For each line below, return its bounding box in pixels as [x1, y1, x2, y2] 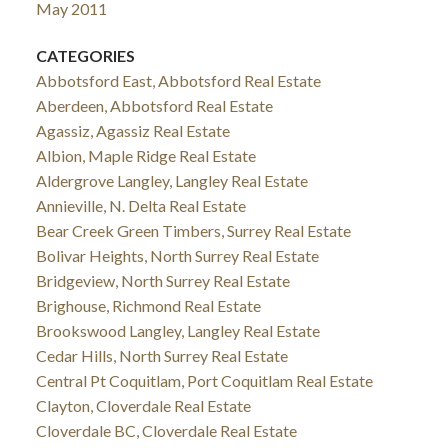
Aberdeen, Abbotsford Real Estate [35, 96, 273, 116]
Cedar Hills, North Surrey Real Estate [35, 346, 288, 366]
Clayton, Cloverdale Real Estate [35, 396, 251, 416]
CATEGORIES [35, 46, 135, 66]
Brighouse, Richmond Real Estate [35, 296, 261, 316]
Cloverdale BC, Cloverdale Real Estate [35, 421, 297, 441]
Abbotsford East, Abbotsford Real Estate [35, 71, 321, 91]
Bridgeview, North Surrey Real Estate [35, 271, 290, 291]
